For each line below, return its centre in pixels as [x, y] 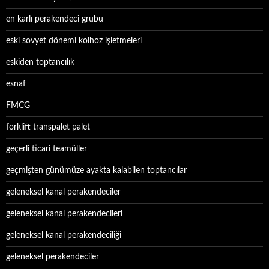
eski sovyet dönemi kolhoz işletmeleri [74, 41]
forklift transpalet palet [48, 127]
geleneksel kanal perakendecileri [64, 214]
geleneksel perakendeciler [53, 257]
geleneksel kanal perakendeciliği [64, 235]
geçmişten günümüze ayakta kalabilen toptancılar [96, 171]
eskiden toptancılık [40, 62]
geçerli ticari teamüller [47, 149]
